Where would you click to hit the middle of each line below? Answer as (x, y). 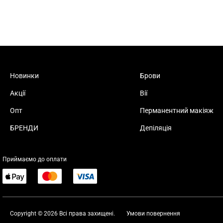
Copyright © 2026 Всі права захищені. (62, 214)
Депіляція (156, 128)
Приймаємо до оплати (35, 159)
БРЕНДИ (24, 128)
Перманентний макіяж (176, 111)
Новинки (24, 76)
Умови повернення (153, 214)
